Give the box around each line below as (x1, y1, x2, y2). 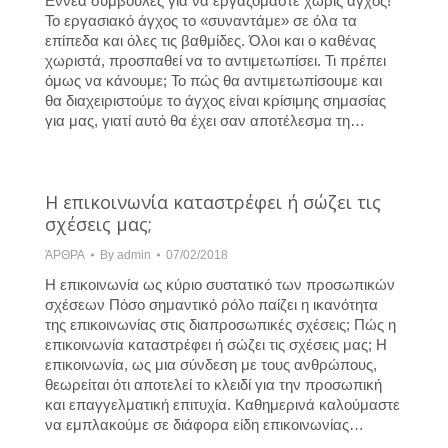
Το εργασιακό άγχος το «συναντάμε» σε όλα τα (45, 11, 357, 29)
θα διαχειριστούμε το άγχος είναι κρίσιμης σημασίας (45, 91, 386, 109)
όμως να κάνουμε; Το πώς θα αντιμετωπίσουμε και (45, 71, 382, 89)
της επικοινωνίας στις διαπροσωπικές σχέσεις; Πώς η (45, 315, 396, 333)
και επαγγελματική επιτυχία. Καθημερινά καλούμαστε (45, 395, 400, 413)
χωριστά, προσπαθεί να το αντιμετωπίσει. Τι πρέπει (45, 51, 386, 69)
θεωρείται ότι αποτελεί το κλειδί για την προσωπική (45, 375, 382, 393)
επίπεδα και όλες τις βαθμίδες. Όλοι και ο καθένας (45, 31, 376, 49)
